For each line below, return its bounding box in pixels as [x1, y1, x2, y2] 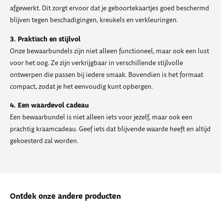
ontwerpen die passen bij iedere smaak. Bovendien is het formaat [10, 71, 203, 79]
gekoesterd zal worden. [10, 137, 78, 146]
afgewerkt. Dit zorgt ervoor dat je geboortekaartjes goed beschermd [10, 4, 209, 13]
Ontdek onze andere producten [10, 191, 121, 202]
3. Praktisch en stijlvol [10, 35, 80, 44]
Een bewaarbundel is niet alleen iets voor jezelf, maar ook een [10, 113, 192, 122]
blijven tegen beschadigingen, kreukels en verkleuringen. [10, 16, 178, 25]
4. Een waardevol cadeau [10, 101, 89, 110]
